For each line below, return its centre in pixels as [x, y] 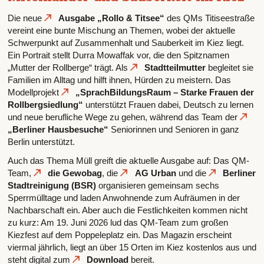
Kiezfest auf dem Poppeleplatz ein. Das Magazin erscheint [119, 235]
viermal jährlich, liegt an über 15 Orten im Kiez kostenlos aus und [132, 247]
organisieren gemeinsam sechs [157, 185]
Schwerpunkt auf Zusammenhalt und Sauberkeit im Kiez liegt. [126, 43]
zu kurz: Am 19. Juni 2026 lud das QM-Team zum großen [118, 222]
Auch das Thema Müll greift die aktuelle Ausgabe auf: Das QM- [128, 160]
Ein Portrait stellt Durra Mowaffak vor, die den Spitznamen [118, 55]
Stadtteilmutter [175, 68]
